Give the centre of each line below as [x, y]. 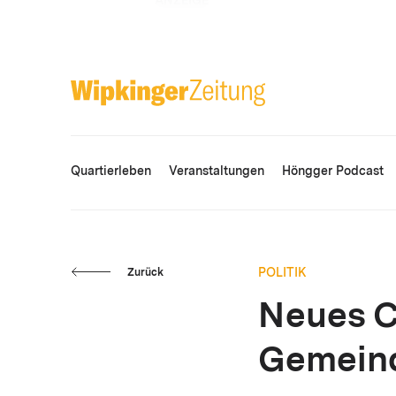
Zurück [145, 273]
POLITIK [282, 273]
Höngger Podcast [333, 172]
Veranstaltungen [217, 172]
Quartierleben [111, 172]
